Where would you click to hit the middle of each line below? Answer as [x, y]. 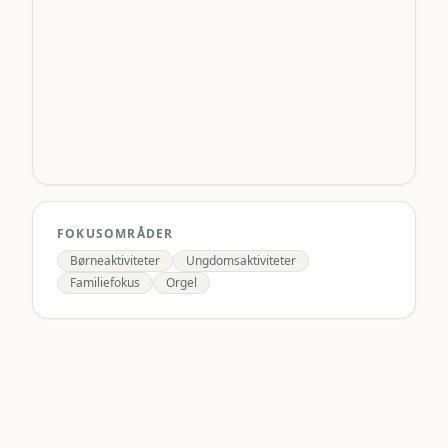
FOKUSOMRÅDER [115, 233]
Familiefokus [105, 282]
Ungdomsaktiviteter [241, 260]
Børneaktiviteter [115, 260]
